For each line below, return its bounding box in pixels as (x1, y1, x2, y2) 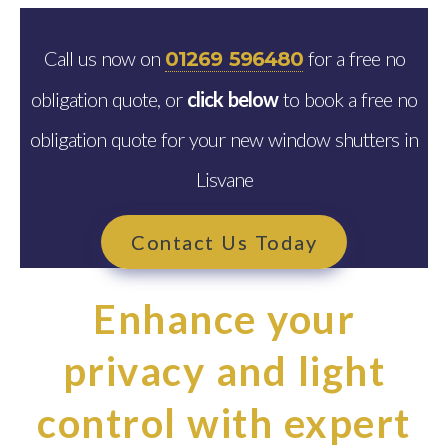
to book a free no (278, 87, 417, 112)
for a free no (302, 46, 405, 71)
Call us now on (43, 46, 165, 71)
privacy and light (62, 347, 386, 396)
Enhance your (93, 295, 355, 344)
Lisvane (195, 167, 253, 192)
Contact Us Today (131, 230, 317, 255)
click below (187, 87, 278, 112)
